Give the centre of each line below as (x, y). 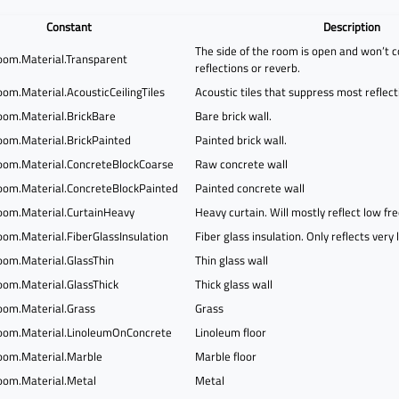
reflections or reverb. (248, 67)
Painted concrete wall (250, 187)
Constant (69, 26)
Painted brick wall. (241, 139)
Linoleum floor (231, 332)
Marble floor (226, 356)
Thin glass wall (232, 260)
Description (352, 26)
